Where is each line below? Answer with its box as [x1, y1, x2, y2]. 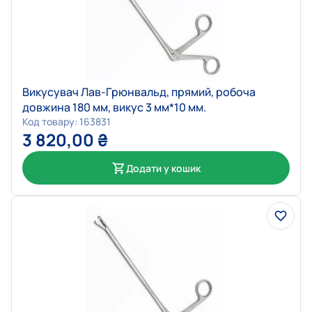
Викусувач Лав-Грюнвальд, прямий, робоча [22, 84, 256, 100]
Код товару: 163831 [22, 115, 111, 129]
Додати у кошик [126, 161, 201, 175]
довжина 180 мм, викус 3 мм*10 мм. [22, 100, 206, 116]
